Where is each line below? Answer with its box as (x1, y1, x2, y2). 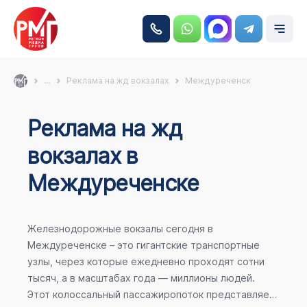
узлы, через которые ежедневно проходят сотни (27, 256, 265, 267)
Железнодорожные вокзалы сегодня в (27, 223, 213, 234)
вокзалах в (27, 143, 138, 169)
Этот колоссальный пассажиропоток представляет (27, 288, 275, 300)
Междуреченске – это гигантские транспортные (27, 239, 260, 251)
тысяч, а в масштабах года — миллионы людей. (27, 272, 255, 284)
